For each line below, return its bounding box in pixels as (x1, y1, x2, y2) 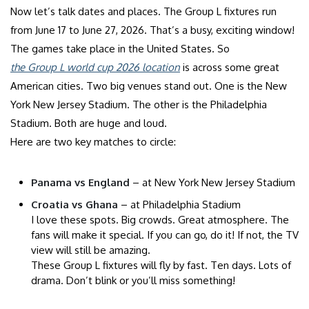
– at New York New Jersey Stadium (130, 175, 295, 189)
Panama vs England (31, 175, 130, 189)
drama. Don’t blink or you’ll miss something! (31, 273, 235, 287)
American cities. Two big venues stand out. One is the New (10, 79, 287, 92)
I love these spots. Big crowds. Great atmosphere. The (31, 212, 289, 226)
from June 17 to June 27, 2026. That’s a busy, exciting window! (10, 23, 295, 37)
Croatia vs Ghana (31, 197, 118, 211)
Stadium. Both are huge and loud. (10, 116, 167, 130)
